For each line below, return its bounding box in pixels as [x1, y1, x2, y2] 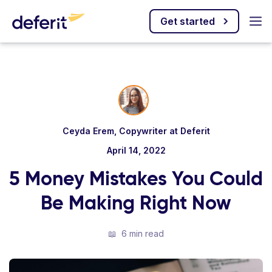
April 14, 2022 [106, 145, 166, 155]
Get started [160, 15, 215, 27]
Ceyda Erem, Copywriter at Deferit [62, 126, 210, 136]
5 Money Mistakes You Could [9, 166, 263, 191]
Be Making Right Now [41, 191, 231, 215]
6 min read [119, 228, 164, 239]
